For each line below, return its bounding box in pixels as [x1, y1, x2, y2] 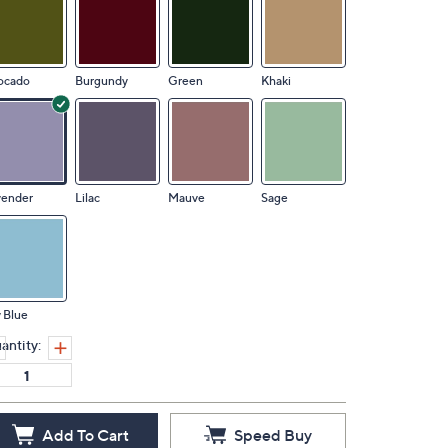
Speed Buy [234, 425, 312, 445]
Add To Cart [41, 425, 129, 445]
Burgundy [75, 73, 128, 88]
